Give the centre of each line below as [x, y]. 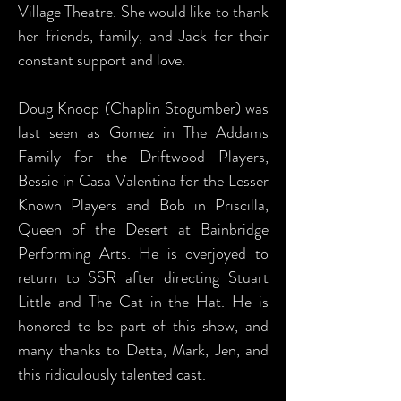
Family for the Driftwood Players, [143, 157]
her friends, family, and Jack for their [143, 36]
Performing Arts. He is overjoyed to [143, 253]
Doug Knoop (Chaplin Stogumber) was [143, 108]
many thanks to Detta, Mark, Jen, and [143, 350]
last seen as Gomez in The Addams [143, 132]
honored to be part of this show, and [143, 326]
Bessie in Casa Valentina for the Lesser [143, 181]
